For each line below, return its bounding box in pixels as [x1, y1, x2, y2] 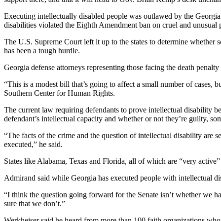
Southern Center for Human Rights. [4, 89, 115, 98]
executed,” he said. [4, 140, 63, 149]
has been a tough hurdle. [4, 46, 80, 55]
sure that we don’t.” [4, 199, 65, 208]
